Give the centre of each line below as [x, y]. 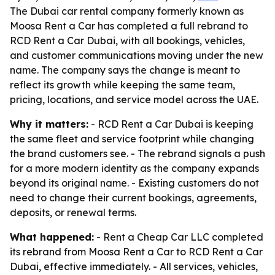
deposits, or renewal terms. [73, 212]
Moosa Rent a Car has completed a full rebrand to [129, 26]
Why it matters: [49, 124]
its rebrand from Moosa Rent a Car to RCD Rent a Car [136, 252]
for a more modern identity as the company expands [134, 168]
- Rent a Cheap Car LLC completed [179, 237]
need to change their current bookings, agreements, [133, 198]
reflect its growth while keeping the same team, [122, 85]
